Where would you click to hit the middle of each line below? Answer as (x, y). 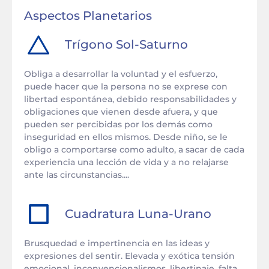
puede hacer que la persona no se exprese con (126, 86)
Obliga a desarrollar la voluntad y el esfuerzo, (121, 74)
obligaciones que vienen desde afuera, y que (121, 112)
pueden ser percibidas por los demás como (118, 124)
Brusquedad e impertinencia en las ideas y (117, 243)
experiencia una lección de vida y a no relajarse (126, 162)
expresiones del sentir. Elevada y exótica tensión (129, 256)
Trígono (90, 44)
